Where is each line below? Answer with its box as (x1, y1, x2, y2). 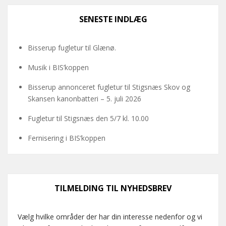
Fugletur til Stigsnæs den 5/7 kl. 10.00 (28, 114, 149, 123)
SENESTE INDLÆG (79, 14, 147, 25)
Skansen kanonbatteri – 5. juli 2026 (28, 94, 141, 103)
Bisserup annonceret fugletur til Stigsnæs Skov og (28, 82, 190, 92)
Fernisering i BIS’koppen (28, 133, 105, 143)
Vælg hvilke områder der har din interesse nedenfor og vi (18, 212, 202, 221)
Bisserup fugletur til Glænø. (28, 43, 116, 52)
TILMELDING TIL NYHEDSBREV (54, 183, 172, 194)
